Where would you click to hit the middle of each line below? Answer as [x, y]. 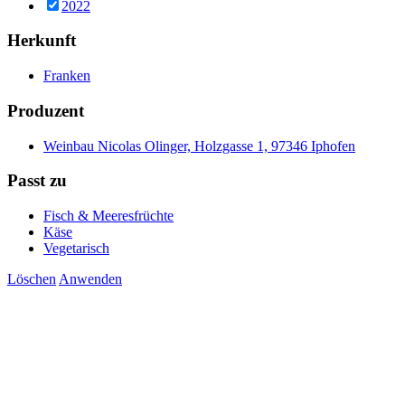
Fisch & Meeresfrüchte [108, 216]
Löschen [32, 279]
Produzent [46, 110]
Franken [67, 76]
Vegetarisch [76, 249]
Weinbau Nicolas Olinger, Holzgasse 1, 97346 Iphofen [199, 146]
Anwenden [90, 279]
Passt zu [37, 181]
